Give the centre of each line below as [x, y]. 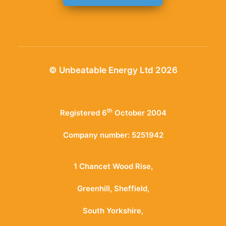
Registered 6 [83, 113]
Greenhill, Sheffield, [113, 188]
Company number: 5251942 [113, 135]
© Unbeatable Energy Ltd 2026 [113, 70]
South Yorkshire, [113, 211]
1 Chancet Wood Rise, [113, 166]
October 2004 [139, 113]
